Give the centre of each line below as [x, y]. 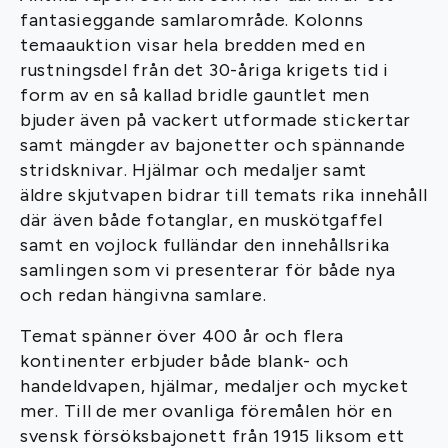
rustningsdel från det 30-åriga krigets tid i [204, 70]
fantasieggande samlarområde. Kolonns [192, 20]
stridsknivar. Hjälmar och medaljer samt [194, 170]
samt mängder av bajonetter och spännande [213, 145]
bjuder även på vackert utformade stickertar [215, 120]
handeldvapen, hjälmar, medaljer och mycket [214, 386]
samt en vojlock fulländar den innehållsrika [205, 245]
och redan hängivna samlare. [143, 295]
